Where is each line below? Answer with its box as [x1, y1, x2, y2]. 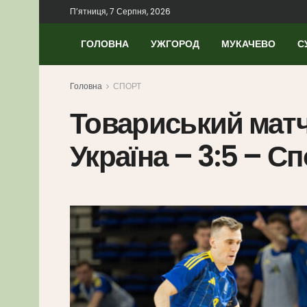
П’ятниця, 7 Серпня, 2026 [70, 5, 171, 17]
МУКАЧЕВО [221, 37, 275, 51]
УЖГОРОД [151, 37, 199, 51]
